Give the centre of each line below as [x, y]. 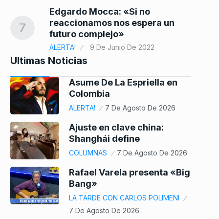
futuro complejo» [87, 34]
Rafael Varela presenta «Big [130, 173]
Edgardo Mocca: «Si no [100, 12]
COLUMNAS [88, 153]
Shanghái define [104, 139]
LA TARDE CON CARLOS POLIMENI [124, 198]
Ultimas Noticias [49, 61]
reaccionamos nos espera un [112, 23]
